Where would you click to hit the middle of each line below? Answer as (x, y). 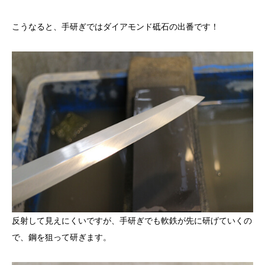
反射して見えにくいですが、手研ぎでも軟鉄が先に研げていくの (132, 220)
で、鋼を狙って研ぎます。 (62, 237)
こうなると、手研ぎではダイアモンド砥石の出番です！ (115, 27)
